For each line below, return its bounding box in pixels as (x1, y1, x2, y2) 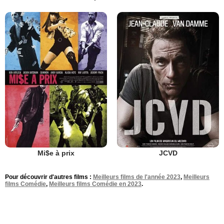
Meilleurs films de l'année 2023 (93, 173, 180, 181)
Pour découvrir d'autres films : (5, 173, 93, 181)
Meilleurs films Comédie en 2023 (49, 180, 141, 188)
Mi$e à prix (37, 149, 74, 157)
